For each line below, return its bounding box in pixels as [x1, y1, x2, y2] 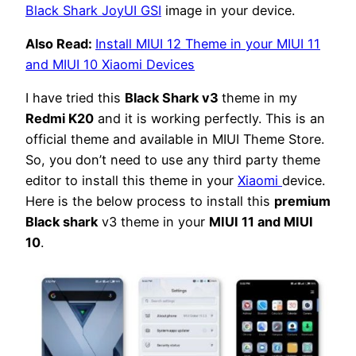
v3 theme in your [98, 214, 209, 230]
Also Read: [25, 36, 95, 52]
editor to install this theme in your [25, 172, 238, 189]
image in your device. [161, 2, 295, 18]
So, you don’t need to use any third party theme [25, 152, 320, 168]
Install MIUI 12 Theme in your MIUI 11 [95, 36, 320, 52]
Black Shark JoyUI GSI [25, 2, 161, 18]
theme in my [222, 90, 297, 106]
